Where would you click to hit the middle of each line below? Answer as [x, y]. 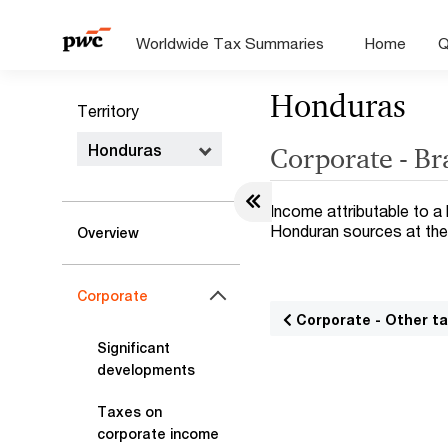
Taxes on [129, 412]
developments [146, 370]
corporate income [158, 434]
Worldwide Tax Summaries [230, 43]
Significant [133, 348]
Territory [108, 110]
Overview [108, 233]
